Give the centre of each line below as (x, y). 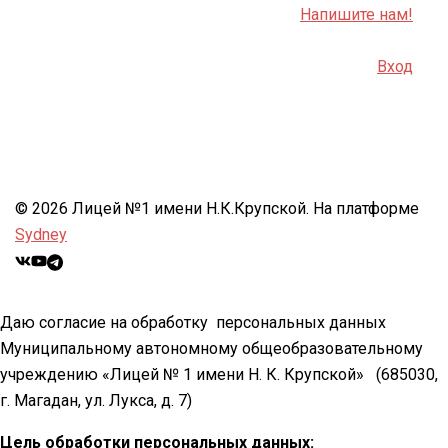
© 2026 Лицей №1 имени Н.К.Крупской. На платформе (217, 209)
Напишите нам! (356, 15)
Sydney (41, 235)
